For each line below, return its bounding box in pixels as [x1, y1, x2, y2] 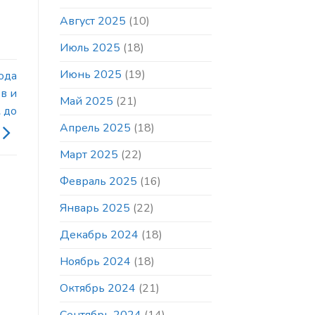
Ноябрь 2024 [59, 254, 131, 270]
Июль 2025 [59, 40, 120, 56]
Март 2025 [59, 147, 118, 163]
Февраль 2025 [59, 174, 137, 190]
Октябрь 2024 [59, 281, 136, 297]
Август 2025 [59, 13, 126, 30]
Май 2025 [59, 94, 113, 110]
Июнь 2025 [59, 67, 122, 83]
